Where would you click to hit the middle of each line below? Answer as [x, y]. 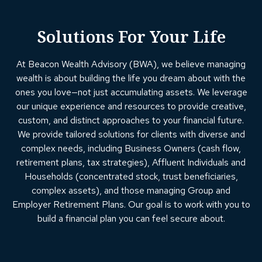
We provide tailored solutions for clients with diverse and [131, 135]
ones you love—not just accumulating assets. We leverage [131, 92]
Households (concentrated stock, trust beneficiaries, [131, 177]
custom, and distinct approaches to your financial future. [131, 120]
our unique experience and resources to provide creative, [131, 106]
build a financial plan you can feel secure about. [131, 219]
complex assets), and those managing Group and [131, 191]
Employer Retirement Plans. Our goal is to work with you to [131, 205]
